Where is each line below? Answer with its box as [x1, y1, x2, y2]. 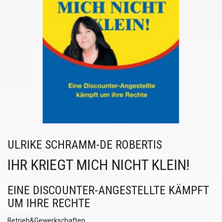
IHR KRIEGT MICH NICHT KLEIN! [7, 156, 190, 173]
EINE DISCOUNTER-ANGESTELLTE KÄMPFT [7, 183, 209, 197]
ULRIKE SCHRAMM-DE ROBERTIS [7, 138, 162, 152]
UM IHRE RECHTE [7, 196, 90, 210]
